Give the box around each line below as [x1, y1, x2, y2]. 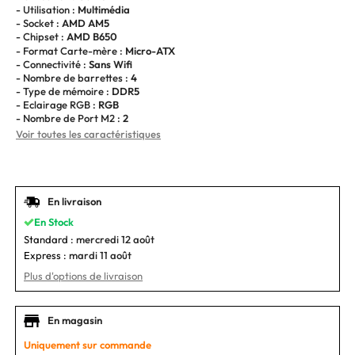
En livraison [48, 195, 101, 208]
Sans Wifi [89, 57, 132, 71]
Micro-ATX [125, 44, 175, 57]
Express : [24, 248, 69, 261]
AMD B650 [67, 30, 117, 44]
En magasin [48, 314, 102, 327]
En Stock [34, 215, 74, 228]
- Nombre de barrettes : [16, 71, 131, 84]
